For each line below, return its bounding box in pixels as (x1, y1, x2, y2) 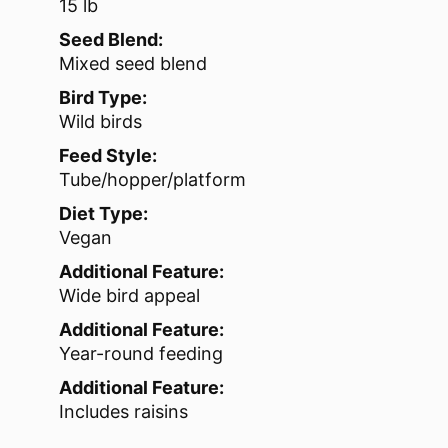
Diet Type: (59, 203, 148, 225)
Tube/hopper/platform (59, 169, 246, 191)
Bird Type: (59, 87, 147, 109)
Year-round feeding (59, 343, 223, 365)
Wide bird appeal (59, 285, 200, 307)
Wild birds (59, 111, 142, 133)
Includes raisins (59, 401, 188, 423)
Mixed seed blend (59, 53, 207, 75)
